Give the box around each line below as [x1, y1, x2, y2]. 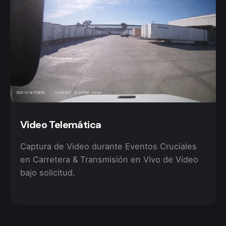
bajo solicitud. [20, 167, 75, 178]
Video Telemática [20, 118, 101, 132]
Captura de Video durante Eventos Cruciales [20, 141, 197, 151]
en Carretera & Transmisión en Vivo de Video [20, 154, 198, 164]
